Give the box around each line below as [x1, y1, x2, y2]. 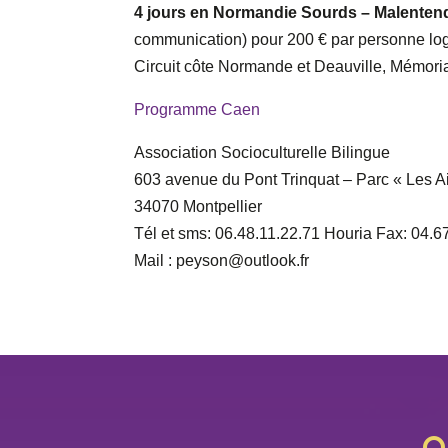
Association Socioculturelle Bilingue [134, 144, 391, 162]
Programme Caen [134, 101, 261, 119]
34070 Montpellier [134, 198, 263, 216]
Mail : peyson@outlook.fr [134, 252, 310, 270]
